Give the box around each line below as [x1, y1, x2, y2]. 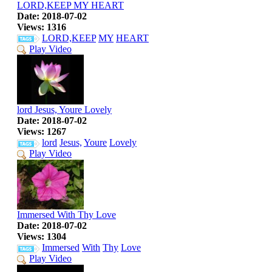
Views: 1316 [17, 21, 66, 32]
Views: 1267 [17, 126, 66, 137]
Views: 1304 [17, 231, 66, 242]
